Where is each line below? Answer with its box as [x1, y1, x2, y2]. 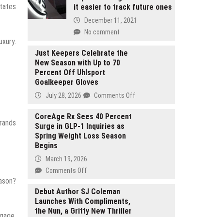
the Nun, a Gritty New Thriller [34, 206, 132, 216]
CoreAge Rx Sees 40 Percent [34, 111, 132, 121]
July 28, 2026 [45, 91, 81, 99]
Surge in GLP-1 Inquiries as [34, 121, 124, 131]
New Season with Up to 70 [34, 58, 120, 67]
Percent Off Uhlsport [34, 67, 105, 77]
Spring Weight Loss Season [34, 131, 126, 140]
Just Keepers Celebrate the [34, 48, 128, 58]
